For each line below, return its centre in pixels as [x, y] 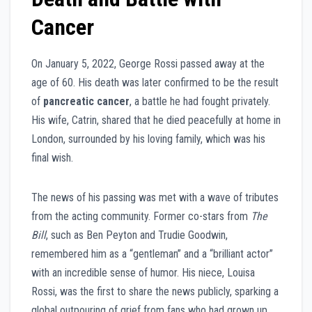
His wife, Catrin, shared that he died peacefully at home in [156, 120]
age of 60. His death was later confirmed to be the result [155, 83]
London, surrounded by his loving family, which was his [148, 139]
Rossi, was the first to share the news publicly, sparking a [155, 292]
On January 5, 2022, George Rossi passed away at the [148, 64]
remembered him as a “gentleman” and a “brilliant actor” [152, 254]
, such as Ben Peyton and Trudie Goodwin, [137, 235]
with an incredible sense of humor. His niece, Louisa [143, 273]
